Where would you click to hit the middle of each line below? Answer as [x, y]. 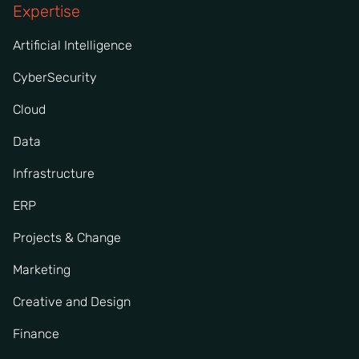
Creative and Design [72, 301]
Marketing [42, 269]
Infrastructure [54, 173]
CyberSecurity [55, 77]
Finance [36, 333]
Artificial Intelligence [73, 45]
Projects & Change [67, 237]
